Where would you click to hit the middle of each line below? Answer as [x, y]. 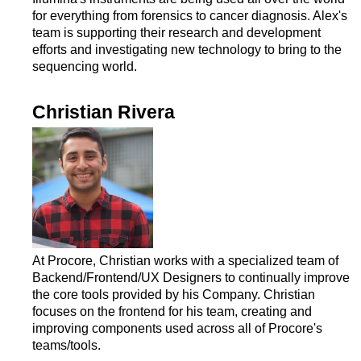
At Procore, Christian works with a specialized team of [185, 261]
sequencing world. [85, 66]
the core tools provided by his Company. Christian [174, 295]
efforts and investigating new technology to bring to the [187, 50]
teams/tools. [66, 345]
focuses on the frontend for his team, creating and [172, 311]
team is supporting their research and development [176, 33]
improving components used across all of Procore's [177, 328]
